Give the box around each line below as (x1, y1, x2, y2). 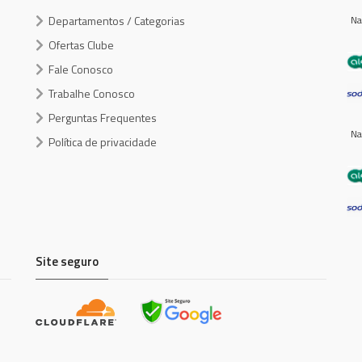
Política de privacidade (48, 133, 157, 150)
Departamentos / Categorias (48, 11, 185, 29)
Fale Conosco (48, 60, 113, 78)
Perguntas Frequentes (48, 108, 157, 126)
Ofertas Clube (48, 36, 114, 53)
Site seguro (36, 251, 99, 271)
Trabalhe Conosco (48, 84, 135, 102)
